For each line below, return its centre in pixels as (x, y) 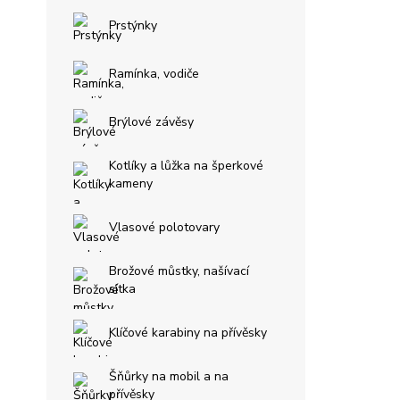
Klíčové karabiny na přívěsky (188, 333)
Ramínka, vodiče (154, 74)
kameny (131, 183)
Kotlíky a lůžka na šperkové (186, 166)
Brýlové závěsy (151, 122)
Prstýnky (133, 25)
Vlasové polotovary (164, 227)
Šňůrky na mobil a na (169, 376)
